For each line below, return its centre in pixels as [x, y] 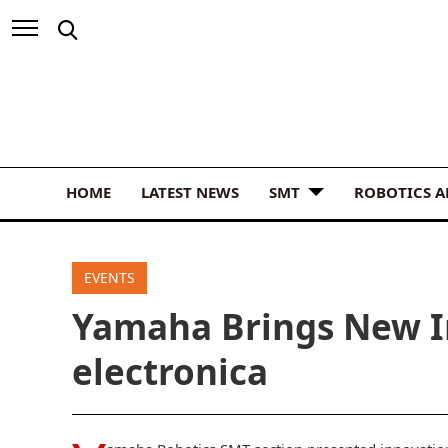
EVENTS [109, 277]
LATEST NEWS [190, 191]
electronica [170, 371]
